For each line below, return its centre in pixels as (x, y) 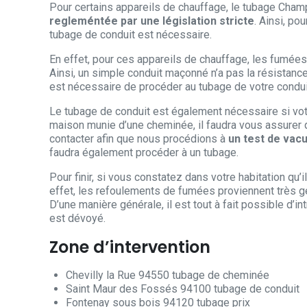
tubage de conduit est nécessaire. (131, 35)
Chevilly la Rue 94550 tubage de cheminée (168, 275)
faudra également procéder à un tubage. (144, 153)
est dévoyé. (77, 219)
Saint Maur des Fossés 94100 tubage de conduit (183, 289)
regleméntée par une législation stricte (152, 21)
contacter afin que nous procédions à (139, 139)
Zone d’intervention (130, 247)
